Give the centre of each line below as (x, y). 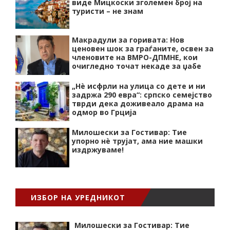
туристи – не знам (108, 11)
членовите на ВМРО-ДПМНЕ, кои (135, 57)
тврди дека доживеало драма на (138, 103)
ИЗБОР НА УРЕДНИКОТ (78, 197)
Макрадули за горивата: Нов (128, 40)
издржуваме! (98, 150)
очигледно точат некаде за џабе (137, 66)
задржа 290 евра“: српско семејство (142, 95)
